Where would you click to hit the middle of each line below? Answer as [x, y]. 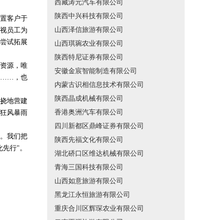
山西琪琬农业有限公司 [89, 43]
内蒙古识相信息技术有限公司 [99, 85]
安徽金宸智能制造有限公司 [96, 71]
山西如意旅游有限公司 [89, 181]
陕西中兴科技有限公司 [89, 16]
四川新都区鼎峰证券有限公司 [99, 126]
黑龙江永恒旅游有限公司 [92, 195]
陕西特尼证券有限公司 [89, 57]
